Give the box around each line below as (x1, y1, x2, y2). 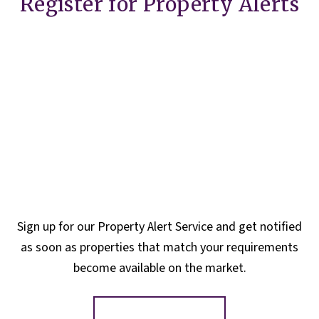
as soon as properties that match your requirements (21, 239, 298, 256)
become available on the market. (73, 259, 246, 277)
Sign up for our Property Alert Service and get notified (17, 218, 302, 236)
